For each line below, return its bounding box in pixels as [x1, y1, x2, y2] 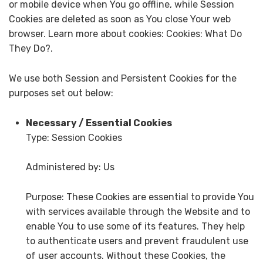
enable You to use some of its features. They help [25, 220, 245, 232]
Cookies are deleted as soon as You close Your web [9, 14, 231, 25]
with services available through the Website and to [25, 205, 250, 217]
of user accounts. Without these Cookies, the [25, 249, 225, 261]
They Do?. [9, 43, 53, 55]
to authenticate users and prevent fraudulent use [25, 235, 248, 247]
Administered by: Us [25, 161, 114, 173]
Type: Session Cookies [25, 131, 122, 143]
